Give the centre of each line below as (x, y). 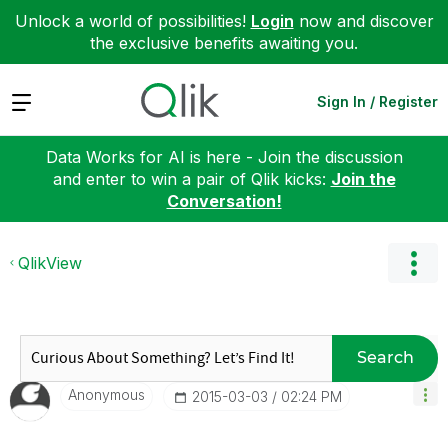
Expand (38, 100)
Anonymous (106, 394)
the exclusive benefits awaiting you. (224, 43)
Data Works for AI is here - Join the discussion (224, 156)
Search (385, 357)
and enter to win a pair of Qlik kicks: (191, 178)
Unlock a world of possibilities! (132, 21)
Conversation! (224, 200)
